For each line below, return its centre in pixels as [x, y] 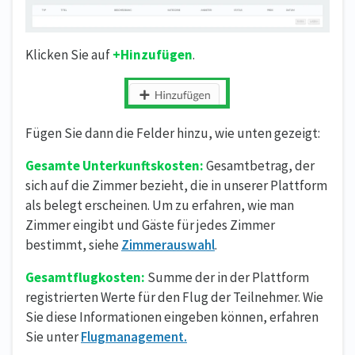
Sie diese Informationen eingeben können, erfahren [172, 317]
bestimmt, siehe [73, 244]
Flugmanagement [132, 336]
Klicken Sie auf [69, 54]
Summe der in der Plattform [227, 277]
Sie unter [53, 336]
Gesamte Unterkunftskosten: [115, 165]
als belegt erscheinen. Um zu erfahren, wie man [160, 205]
